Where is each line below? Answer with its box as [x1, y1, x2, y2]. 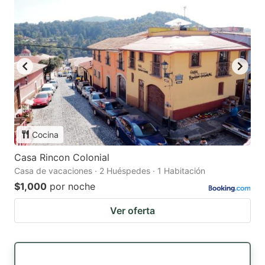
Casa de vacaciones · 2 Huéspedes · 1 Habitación [14, 165, 205, 176]
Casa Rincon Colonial [14, 151, 109, 163]
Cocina [32, 129, 59, 140]
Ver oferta [110, 204, 155, 216]
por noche [50, 180, 95, 192]
